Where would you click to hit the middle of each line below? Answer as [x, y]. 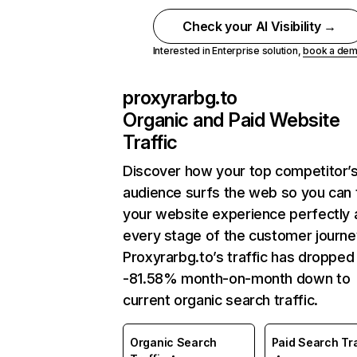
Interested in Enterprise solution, [228, 51]
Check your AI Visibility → [259, 26]
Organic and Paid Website [231, 120]
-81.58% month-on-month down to [237, 279]
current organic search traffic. [220, 300]
